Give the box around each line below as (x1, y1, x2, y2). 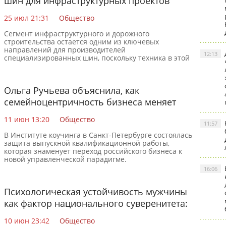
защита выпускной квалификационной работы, (4, 138, 169, 148)
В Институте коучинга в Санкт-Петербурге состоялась (4, 130, 192, 140)
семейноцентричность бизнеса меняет (4, 96, 176, 108)
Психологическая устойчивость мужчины (4, 186, 187, 198)
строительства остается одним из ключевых (4, 37, 159, 46)
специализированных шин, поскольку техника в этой (4, 53, 190, 63)
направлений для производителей (4, 45, 126, 54)
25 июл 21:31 (4, 13, 49, 23)
